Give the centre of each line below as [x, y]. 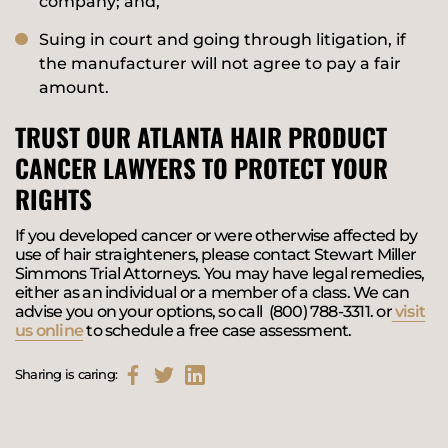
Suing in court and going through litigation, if [222, 39]
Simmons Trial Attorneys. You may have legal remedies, [220, 274]
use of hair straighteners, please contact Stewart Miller [215, 255]
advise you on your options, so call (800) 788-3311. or [203, 312]
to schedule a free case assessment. [217, 331]
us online [49, 331]
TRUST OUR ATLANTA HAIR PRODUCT [201, 136]
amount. [74, 87]
